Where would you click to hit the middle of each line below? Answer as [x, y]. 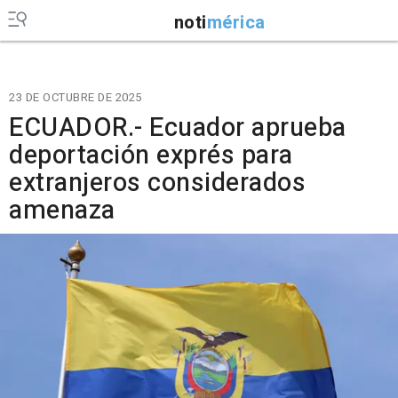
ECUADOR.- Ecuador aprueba [178, 128]
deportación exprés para [151, 155]
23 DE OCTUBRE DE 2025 [76, 97]
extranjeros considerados [157, 183]
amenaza [62, 211]
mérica [236, 22]
